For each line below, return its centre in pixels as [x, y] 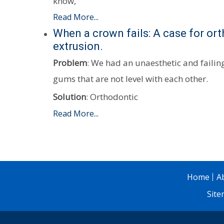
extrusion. [78, 46]
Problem [70, 63]
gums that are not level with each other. [130, 79]
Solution [69, 97]
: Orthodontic [112, 97]
